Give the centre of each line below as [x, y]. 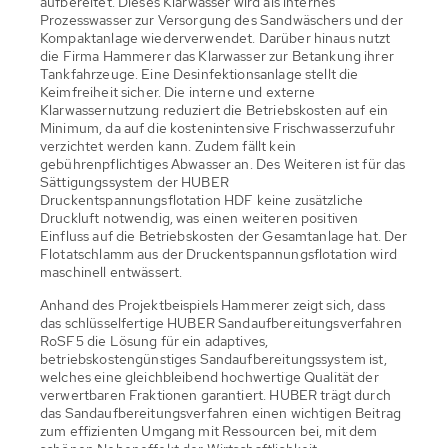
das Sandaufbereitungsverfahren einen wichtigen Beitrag [221, 412]
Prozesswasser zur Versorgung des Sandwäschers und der [221, 19]
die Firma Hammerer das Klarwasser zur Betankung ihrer [217, 55]
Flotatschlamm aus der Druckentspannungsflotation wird [218, 253]
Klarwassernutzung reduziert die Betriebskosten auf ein [214, 109]
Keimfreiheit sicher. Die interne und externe [178, 91]
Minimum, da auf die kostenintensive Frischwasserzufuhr [218, 127]
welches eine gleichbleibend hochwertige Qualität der [209, 376]
